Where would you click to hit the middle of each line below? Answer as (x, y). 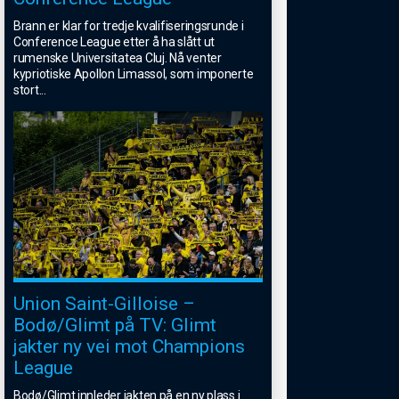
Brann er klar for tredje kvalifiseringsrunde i (129, 26)
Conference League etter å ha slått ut (114, 42)
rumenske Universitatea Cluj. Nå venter (118, 58)
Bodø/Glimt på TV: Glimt (115, 325)
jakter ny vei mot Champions (129, 346)
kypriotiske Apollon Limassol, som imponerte (134, 74)
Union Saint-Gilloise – (104, 303)
